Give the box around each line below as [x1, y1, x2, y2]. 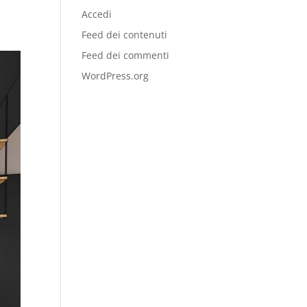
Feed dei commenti [82, 49, 170, 62]
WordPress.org [82, 69, 149, 82]
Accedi [82, 8, 112, 21]
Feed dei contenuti [82, 28, 168, 41]
